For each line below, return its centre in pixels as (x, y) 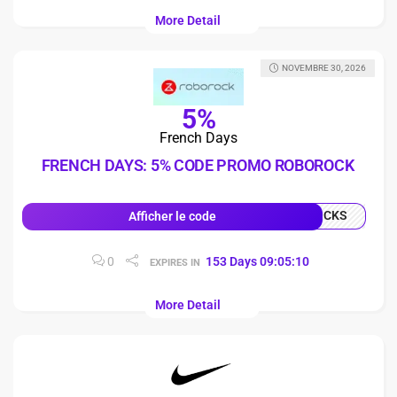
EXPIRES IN (175, 263)
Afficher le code (173, 216)
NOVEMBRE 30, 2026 (324, 67)
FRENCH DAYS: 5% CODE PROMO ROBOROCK (198, 165)
